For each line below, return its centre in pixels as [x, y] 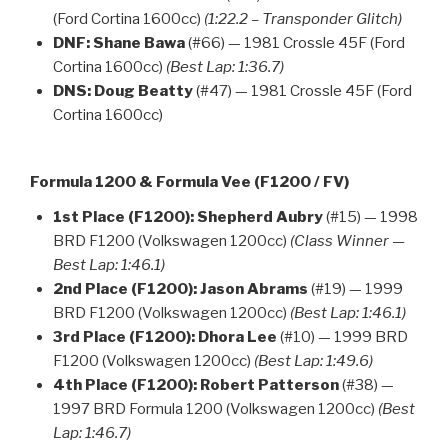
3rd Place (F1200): [123, 336]
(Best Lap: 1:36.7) [224, 67]
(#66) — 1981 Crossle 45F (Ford [294, 43]
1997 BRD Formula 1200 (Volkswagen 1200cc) [215, 408]
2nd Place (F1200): [124, 288]
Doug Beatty [143, 91]
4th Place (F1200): [124, 384]
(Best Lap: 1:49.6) [313, 360]
